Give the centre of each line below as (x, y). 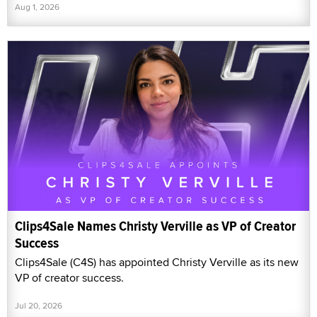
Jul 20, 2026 (39, 306)
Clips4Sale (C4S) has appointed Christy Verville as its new (157, 263)
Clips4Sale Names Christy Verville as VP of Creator (155, 226)
